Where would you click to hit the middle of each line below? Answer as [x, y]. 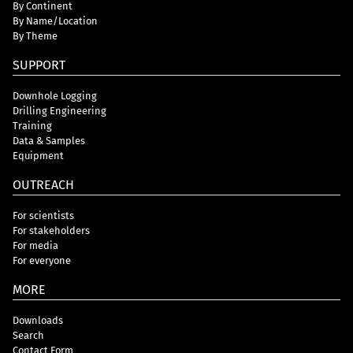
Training [32, 125]
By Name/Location [55, 20]
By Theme [35, 35]
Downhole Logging [55, 95]
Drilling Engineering [59, 110]
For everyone [42, 260]
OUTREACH [43, 184]
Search [28, 335]
